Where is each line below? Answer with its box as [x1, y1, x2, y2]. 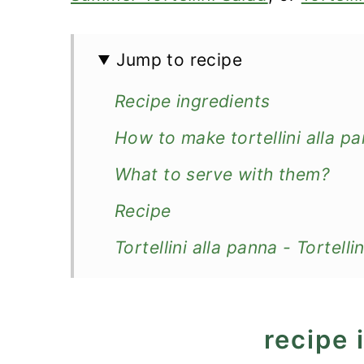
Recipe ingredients [115, 91, 271, 111]
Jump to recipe [116, 50, 243, 70]
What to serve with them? [115, 164, 331, 184]
